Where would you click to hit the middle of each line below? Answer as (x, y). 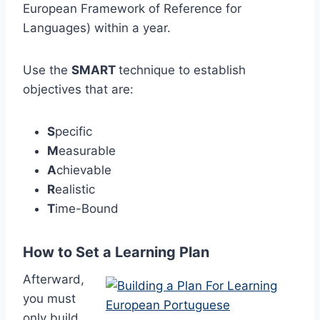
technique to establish (182, 70)
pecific (74, 132)
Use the (47, 70)
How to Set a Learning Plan (116, 252)
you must (49, 299)
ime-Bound (89, 209)
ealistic (75, 190)
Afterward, (54, 280)
